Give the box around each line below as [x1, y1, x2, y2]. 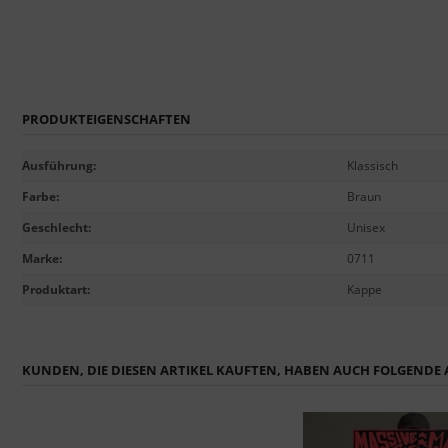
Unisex [347, 218, 385, 236]
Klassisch [347, 156, 398, 174]
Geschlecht [22, 218, 88, 236]
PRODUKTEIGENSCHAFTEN [22, 109, 191, 128]
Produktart [22, 280, 87, 298]
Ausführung [22, 156, 93, 174]
